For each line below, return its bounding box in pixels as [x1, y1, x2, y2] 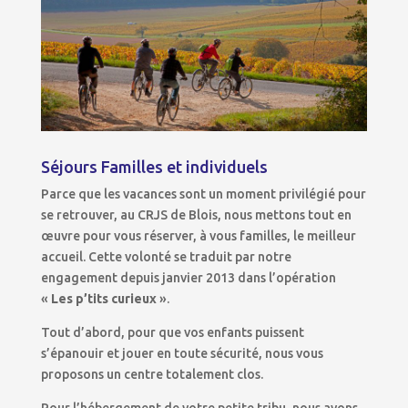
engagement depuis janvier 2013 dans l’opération [40, 270, 336, 285]
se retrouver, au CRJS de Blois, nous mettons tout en [40, 207, 352, 222]
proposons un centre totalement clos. [40, 366, 263, 382]
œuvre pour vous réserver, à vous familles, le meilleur [40, 228, 356, 243]
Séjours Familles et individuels [40, 157, 268, 176]
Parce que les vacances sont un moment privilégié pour [40, 186, 366, 201]
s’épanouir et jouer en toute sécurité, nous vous [40, 345, 323, 361]
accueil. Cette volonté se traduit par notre [40, 249, 291, 264]
